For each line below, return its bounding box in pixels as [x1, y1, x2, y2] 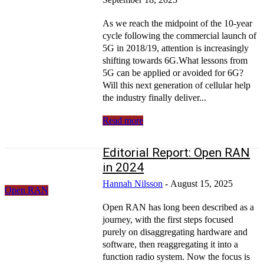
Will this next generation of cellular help [103, 80, 251, 90]
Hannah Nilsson [103, 178, 163, 189]
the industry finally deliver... [103, 92, 207, 103]
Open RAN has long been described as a [103, 202, 255, 212]
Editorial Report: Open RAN [103, 145, 250, 160]
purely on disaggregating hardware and [103, 226, 248, 237]
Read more [103, 115, 144, 126]
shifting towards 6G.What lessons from [103, 55, 248, 65]
